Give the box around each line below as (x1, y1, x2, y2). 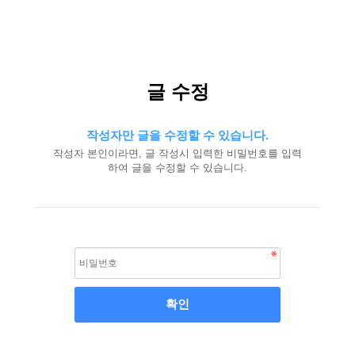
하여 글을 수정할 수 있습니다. (108, 162, 247, 174)
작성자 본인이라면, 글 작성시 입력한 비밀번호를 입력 (53, 147, 302, 159)
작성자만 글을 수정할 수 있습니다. (86, 128, 269, 142)
